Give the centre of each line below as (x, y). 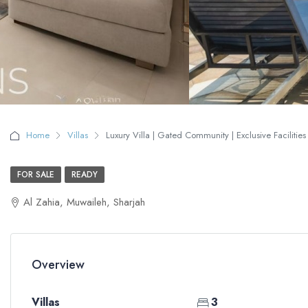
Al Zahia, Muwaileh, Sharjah (84, 202)
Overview (58, 264)
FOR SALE (36, 175)
